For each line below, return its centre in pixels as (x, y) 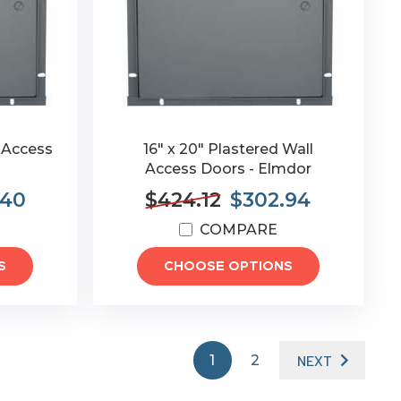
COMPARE (238, 230)
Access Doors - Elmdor (228, 169)
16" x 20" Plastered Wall (228, 149)
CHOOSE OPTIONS (228, 266)
